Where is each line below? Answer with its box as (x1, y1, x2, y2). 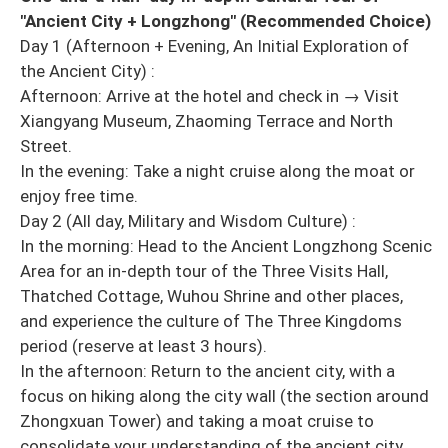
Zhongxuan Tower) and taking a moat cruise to (20, 411, 374, 432)
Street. (20, 136, 72, 157)
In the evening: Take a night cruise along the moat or (20, 161, 415, 182)
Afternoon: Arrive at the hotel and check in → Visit (20, 86, 399, 107)
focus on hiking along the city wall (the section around (20, 386, 429, 407)
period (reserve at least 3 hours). (20, 336, 267, 357)
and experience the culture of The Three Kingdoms (20, 311, 402, 332)
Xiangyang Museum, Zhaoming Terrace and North (20, 111, 393, 132)
